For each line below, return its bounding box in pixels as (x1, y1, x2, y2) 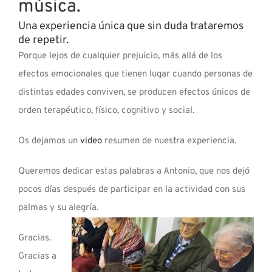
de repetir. (18, 33, 69, 48)
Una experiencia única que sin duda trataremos (18, 19, 243, 34)
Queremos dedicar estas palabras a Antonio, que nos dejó (18, 166, 250, 178)
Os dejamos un (18, 135, 80, 148)
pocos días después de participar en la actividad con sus (18, 184, 245, 196)
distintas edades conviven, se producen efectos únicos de (18, 87, 250, 99)
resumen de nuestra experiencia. (102, 135, 236, 148)
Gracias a (18, 251, 56, 263)
